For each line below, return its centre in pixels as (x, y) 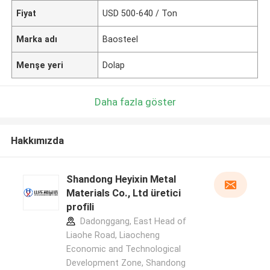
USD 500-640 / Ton (140, 13)
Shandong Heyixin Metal (121, 179)
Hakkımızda (37, 141)
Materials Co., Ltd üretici (123, 193)
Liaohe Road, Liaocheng (113, 235)
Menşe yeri (40, 65)
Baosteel (121, 39)
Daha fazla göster (135, 102)
